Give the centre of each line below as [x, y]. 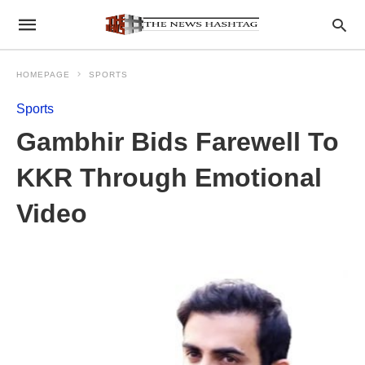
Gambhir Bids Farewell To [178, 142]
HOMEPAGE [43, 75]
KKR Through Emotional [169, 178]
